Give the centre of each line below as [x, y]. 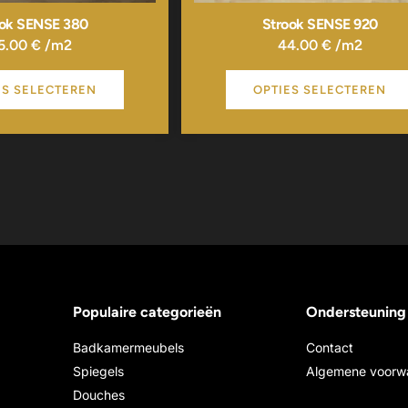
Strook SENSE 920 [320, 25]
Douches [99, 395]
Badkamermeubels [128, 348]
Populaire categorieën [147, 312]
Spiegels [98, 372]
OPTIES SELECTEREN [320, 89]
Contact [330, 348]
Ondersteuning [356, 312]
